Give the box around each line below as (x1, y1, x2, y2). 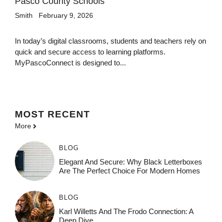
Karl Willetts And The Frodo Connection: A (58, 207, 193, 216)
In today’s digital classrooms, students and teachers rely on (15, 37, 206, 45)
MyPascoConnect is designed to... (15, 58, 126, 67)
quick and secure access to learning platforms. (15, 48, 166, 56)
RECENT (48, 109, 90, 119)
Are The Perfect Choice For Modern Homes (58, 166, 200, 175)
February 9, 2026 (39, 11, 93, 19)
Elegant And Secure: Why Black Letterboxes (58, 158, 202, 166)
